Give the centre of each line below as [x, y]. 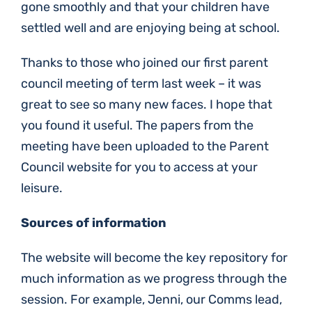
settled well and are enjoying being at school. [150, 28]
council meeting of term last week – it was [141, 84]
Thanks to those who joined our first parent [145, 63]
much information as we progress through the [154, 279]
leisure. [42, 188]
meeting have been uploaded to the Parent [145, 146]
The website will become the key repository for [154, 258]
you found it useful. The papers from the [137, 125]
